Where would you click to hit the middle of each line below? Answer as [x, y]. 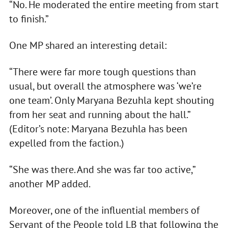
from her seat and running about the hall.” [99, 115]
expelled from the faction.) [66, 143]
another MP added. [50, 184]
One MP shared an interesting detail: [88, 46]
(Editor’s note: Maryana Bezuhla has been [98, 129]
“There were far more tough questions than [102, 72]
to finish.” [29, 19]
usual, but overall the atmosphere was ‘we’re [105, 86]
